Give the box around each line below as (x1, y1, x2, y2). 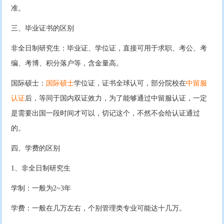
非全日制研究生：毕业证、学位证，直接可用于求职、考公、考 (11, 44, 207, 52)
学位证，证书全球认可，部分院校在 (74, 79, 186, 87)
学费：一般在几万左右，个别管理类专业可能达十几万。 (11, 204, 186, 212)
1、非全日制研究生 (11, 164, 71, 172)
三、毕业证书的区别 (11, 24, 74, 32)
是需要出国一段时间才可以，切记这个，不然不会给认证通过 (11, 109, 200, 117)
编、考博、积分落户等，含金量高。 (11, 59, 123, 67)
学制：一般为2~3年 (11, 184, 71, 192)
